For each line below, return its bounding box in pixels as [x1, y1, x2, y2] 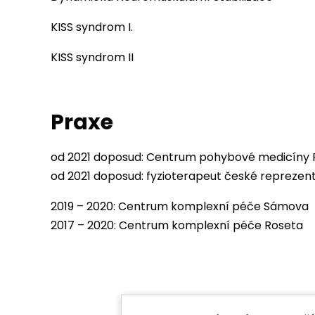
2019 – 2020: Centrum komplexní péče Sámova [51, 198, 309, 214]
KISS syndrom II [51, 49, 134, 65]
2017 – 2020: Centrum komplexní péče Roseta [51, 217, 303, 233]
